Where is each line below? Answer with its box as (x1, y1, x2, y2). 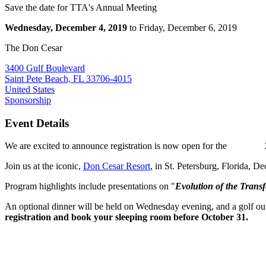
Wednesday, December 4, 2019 (5, 22, 127, 33)
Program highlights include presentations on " (5, 181, 175, 192)
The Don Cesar (5, 42, 62, 53)
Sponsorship (5, 94, 51, 105)
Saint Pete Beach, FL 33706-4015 (5, 73, 132, 84)
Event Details (5, 116, 69, 129)
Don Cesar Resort (83, 161, 150, 172)
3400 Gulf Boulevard (5, 62, 85, 73)
